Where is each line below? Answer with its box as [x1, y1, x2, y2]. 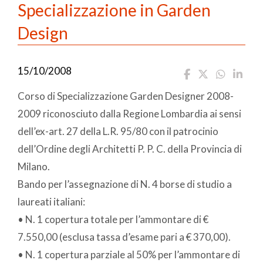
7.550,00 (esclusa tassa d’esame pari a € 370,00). [18, 230, 231, 243]
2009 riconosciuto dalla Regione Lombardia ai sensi [18, 107, 241, 120]
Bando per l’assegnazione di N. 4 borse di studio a [18, 177, 232, 190]
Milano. [18, 160, 50, 173]
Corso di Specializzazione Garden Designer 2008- [18, 89, 234, 102]
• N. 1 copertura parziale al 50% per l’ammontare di [18, 248, 240, 261]
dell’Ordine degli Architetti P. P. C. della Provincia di [18, 142, 242, 155]
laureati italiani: [18, 195, 85, 208]
